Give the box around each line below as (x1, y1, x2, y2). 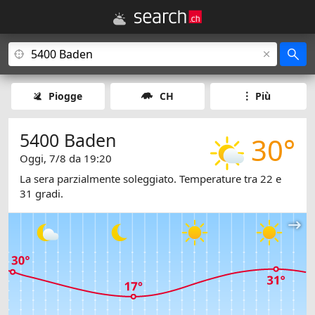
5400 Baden (20, 128, 116, 152)
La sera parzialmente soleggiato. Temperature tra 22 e (20, 172, 281, 186)
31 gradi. (20, 186, 63, 201)
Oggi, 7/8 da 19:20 (20, 151, 112, 165)
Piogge (49, 89, 83, 103)
